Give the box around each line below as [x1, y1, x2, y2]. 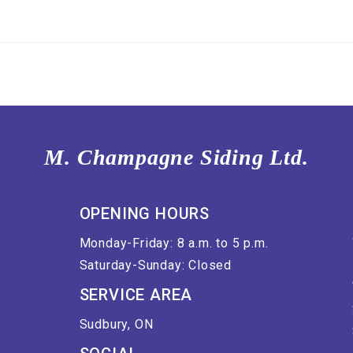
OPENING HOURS [79, 203, 210, 223]
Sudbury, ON [79, 316, 154, 332]
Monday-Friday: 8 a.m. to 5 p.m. [79, 235, 269, 251]
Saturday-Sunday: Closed [79, 257, 232, 273]
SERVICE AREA [79, 284, 193, 304]
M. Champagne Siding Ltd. [44, 144, 309, 169]
